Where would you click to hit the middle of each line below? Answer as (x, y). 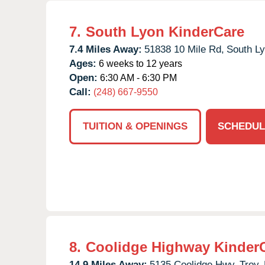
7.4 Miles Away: (106, 49)
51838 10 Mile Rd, (184, 49)
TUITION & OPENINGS (135, 126)
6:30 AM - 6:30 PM (137, 77)
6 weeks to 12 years (139, 63)
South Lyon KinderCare (165, 31)
